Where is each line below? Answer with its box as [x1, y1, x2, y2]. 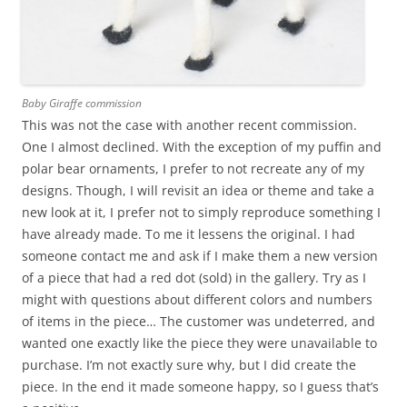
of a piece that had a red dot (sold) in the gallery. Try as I [22, 269, 366, 287]
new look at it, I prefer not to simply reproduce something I [22, 203, 381, 222]
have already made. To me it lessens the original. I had [22, 225, 355, 243]
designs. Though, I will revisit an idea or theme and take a [22, 182, 374, 200]
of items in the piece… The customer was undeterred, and [22, 313, 375, 331]
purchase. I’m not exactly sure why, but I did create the [22, 356, 356, 374]
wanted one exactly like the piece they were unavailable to [22, 334, 377, 352]
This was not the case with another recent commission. [22, 116, 357, 134]
